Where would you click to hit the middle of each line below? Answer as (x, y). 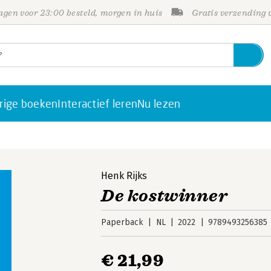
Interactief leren (98, 103)
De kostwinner (165, 196)
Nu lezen (159, 103)
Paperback (122, 222)
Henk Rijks (124, 176)
